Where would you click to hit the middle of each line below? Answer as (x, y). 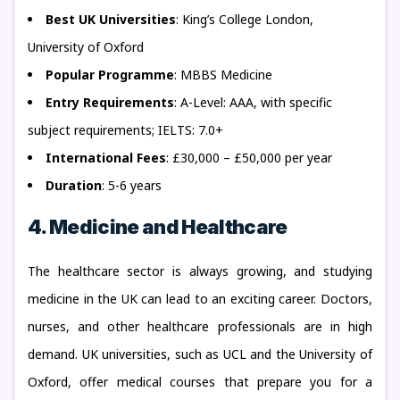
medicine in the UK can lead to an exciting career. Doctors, (200, 299)
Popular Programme (110, 75)
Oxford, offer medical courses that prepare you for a (200, 382)
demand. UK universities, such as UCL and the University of (200, 354)
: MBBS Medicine (223, 75)
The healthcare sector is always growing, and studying (200, 271)
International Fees (106, 158)
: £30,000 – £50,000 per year (249, 158)
